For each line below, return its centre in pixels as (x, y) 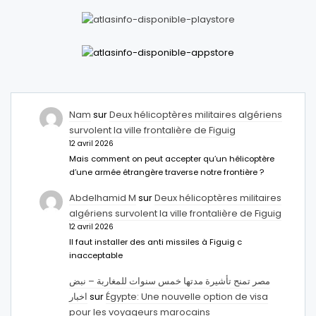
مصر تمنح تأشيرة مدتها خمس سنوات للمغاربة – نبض (170, 281)
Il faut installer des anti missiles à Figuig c (156, 242)
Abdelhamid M (103, 197)
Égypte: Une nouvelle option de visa (187, 296)
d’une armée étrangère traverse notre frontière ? (167, 172)
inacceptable (96, 255)
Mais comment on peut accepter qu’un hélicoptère (172, 158)
